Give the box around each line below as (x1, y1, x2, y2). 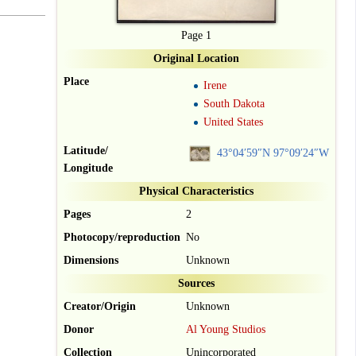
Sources (178, 277, 215, 290)
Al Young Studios (186, 323, 265, 336)
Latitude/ (64, 145, 108, 157)
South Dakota (203, 98, 265, 110)
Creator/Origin (64, 300, 136, 313)
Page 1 (181, 29, 211, 42)
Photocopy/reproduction (64, 231, 180, 244)
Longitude (64, 162, 113, 175)
